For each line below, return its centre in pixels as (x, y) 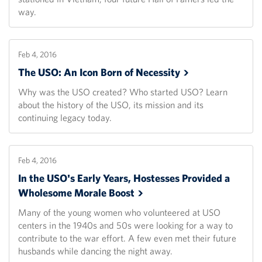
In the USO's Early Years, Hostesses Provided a (124, 178)
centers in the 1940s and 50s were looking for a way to (125, 225)
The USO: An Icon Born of (77, 73)
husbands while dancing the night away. (95, 251)
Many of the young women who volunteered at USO (119, 213)
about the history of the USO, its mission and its (111, 105)
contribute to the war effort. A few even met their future (127, 238)
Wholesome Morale (63, 193)
